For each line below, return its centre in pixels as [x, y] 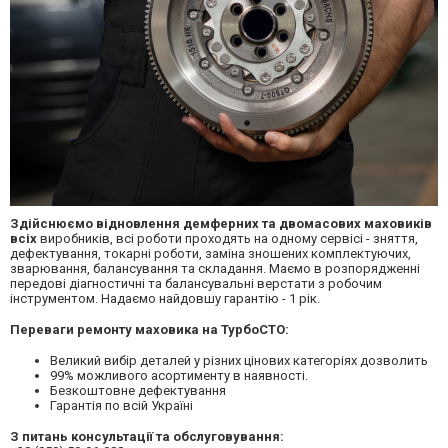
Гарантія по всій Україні [121, 405]
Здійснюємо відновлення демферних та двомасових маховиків [221, 223]
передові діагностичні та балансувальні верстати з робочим [196, 283]
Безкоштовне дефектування [138, 390]
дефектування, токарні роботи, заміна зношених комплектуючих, [210, 253]
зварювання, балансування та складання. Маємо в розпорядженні [215, 268]
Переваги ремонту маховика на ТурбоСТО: [149, 329]
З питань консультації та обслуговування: [147, 436]
